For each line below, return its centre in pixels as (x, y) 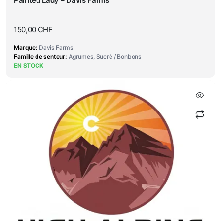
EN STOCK (29, 65)
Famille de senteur (40, 56)
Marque (25, 48)
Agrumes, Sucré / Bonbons (105, 56)
